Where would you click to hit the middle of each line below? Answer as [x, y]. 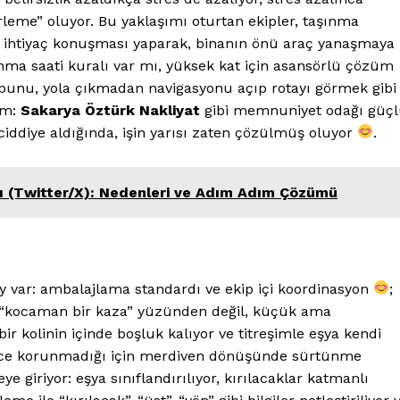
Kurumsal [232, 311]
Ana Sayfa [202, 354]
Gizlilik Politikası [221, 380]
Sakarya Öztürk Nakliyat [111, 110]
